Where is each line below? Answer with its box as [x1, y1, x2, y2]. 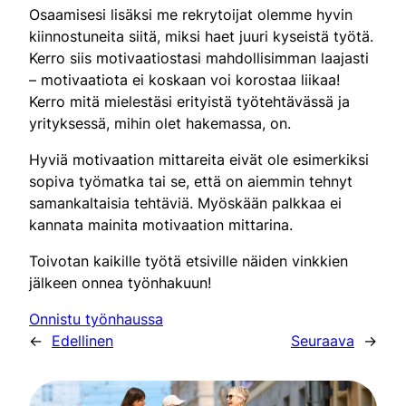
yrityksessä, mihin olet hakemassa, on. [29, 113, 291, 132]
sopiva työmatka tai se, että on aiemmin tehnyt [29, 171, 353, 190]
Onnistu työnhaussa [29, 309, 163, 328]
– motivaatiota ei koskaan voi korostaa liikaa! [29, 70, 340, 89]
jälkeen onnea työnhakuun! [29, 273, 211, 292]
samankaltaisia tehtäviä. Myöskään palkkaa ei [29, 193, 342, 212]
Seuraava [291, 331, 354, 350]
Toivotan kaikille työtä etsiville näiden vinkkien [29, 251, 348, 270]
